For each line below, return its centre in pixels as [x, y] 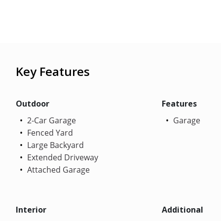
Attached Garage [57, 169]
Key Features [53, 71]
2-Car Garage [51, 120]
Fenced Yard [49, 132]
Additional [182, 209]
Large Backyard [55, 145]
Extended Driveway [62, 157]
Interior [31, 209]
